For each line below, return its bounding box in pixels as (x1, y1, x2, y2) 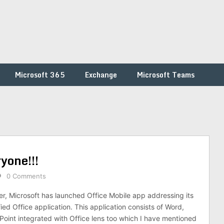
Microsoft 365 (15, 69, 65, 80)
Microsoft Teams (137, 69, 194, 80)
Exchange (85, 69, 117, 80)
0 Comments (6, 172, 46, 180)
